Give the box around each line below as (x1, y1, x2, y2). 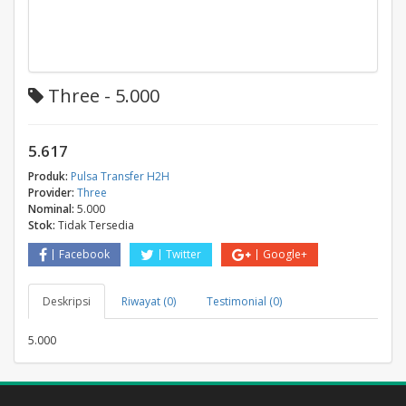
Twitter (166, 246, 201, 262)
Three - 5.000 (43, 83, 159, 108)
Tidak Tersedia (58, 217, 134, 233)
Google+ (263, 246, 307, 262)
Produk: (28, 169, 68, 184)
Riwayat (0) (121, 294, 176, 309)
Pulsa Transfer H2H (71, 169, 169, 184)
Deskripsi (43, 294, 91, 309)
